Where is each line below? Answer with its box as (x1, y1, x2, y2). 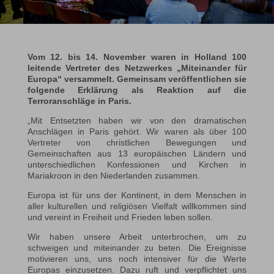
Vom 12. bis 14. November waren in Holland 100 (27, 52, 247, 62)
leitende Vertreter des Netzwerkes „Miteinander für (27, 63, 247, 73)
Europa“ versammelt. (27, 74, 117, 84)
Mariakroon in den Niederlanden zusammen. (27, 171, 200, 181)
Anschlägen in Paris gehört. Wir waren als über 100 (27, 127, 247, 137)
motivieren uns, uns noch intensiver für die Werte (27, 254, 247, 264)
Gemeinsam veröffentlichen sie (117, 74, 247, 84)
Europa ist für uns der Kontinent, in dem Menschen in (27, 190, 247, 201)
